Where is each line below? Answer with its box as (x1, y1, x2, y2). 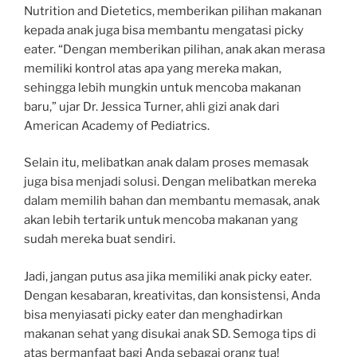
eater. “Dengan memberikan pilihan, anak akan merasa (24, 41, 325, 57)
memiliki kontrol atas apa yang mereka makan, (24, 61, 281, 76)
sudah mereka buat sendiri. (24, 232, 175, 247)
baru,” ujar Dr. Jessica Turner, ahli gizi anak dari (24, 99, 280, 114)
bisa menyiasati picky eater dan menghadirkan (24, 307, 283, 322)
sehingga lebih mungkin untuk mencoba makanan (24, 80, 301, 95)
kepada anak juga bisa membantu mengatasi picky (24, 22, 304, 37)
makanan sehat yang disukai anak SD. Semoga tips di (24, 326, 316, 341)
